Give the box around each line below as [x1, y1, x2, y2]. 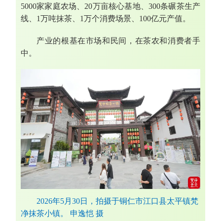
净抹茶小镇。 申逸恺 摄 [21, 209, 104, 218]
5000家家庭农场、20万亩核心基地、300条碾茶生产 [21, 2, 200, 11]
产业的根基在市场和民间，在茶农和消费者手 [37, 37, 200, 45]
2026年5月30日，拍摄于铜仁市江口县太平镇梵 [37, 197, 198, 206]
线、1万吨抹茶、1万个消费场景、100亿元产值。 [21, 14, 190, 23]
